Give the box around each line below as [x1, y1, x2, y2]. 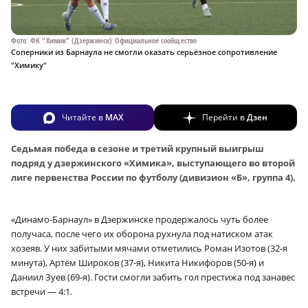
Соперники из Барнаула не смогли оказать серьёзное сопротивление [11, 46, 277, 57]
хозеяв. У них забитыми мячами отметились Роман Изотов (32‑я [11, 241, 287, 254]
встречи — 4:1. [11, 285, 72, 298]
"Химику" [11, 59, 47, 70]
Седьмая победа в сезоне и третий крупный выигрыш [11, 142, 264, 155]
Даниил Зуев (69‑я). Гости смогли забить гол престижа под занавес [11, 270, 295, 283]
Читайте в [61, 111, 105, 123]
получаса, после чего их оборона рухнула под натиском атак [11, 227, 273, 240]
